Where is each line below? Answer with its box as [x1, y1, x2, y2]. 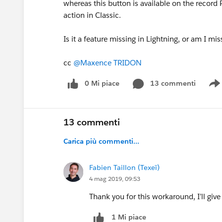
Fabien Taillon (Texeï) [89, 163, 160, 172]
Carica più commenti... [63, 136, 139, 146]
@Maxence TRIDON [73, 58, 142, 67]
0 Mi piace [85, 79, 119, 88]
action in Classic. [63, 10, 121, 20]
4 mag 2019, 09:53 [89, 174, 140, 183]
